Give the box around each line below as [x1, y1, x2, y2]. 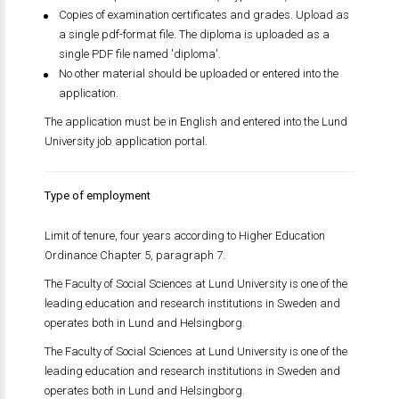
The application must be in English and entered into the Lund [44, 115, 347, 128]
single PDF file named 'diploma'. [58, 47, 221, 61]
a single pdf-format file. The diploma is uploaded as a [58, 28, 330, 41]
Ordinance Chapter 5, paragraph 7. [44, 248, 225, 262]
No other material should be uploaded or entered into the [58, 67, 338, 80]
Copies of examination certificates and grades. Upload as [58, 8, 349, 21]
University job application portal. [44, 134, 208, 148]
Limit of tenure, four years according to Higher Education [44, 229, 325, 242]
